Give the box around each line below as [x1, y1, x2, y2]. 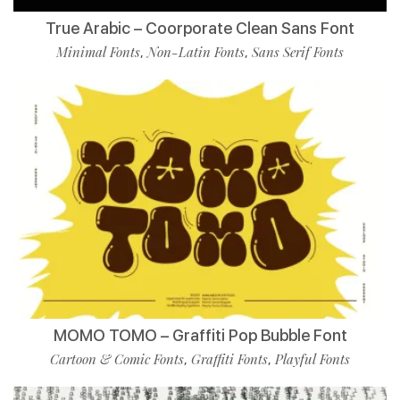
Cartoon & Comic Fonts [50, 350, 184, 368]
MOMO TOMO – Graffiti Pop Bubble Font [53, 326, 347, 345]
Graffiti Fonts [191, 350, 268, 368]
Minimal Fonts [56, 43, 140, 61]
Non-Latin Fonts [147, 43, 245, 61]
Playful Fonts [275, 350, 350, 368]
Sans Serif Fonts [252, 43, 344, 61]
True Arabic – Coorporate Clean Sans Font [46, 19, 354, 37]
